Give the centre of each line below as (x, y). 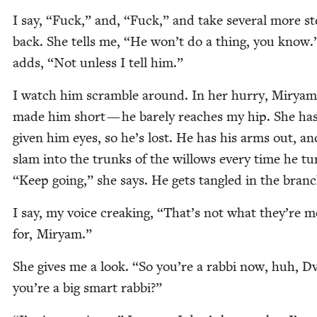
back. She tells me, (68, 42)
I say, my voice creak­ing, (85, 213)
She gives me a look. (73, 267)
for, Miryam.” (52, 234)
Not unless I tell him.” (119, 63)
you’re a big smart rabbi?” (87, 288)
